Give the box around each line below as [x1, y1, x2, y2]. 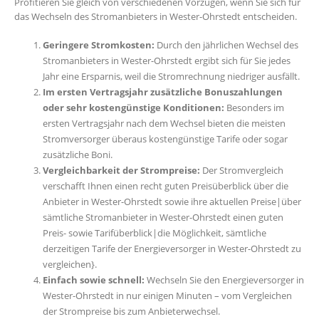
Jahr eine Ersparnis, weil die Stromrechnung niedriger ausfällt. [43, 69, 300, 83]
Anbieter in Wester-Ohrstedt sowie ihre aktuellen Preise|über [43, 194, 301, 208]
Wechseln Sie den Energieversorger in [145, 273, 304, 286]
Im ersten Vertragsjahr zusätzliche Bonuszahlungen [43, 85, 283, 98]
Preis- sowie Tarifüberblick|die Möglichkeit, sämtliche [43, 226, 266, 239]
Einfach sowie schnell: [43, 273, 145, 286]
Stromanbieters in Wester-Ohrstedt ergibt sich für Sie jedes [43, 53, 291, 67]
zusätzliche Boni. [43, 147, 113, 161]
